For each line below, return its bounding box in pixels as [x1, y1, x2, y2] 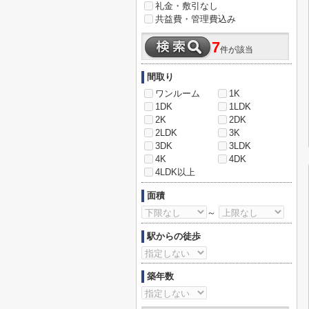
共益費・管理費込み [155, 14, 236, 24]
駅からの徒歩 [147, 231, 201, 241]
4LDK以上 [155, 167, 195, 177]
